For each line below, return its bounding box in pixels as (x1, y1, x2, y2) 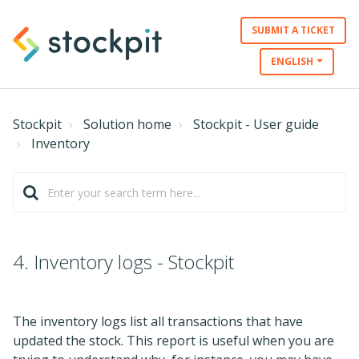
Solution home (83, 115, 171, 133)
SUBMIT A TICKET (252, 23, 335, 37)
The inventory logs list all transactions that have (13, 313, 303, 330)
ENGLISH (270, 54, 313, 68)
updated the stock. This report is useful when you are (13, 332, 334, 349)
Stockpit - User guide (193, 115, 319, 133)
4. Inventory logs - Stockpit (13, 248, 234, 275)
